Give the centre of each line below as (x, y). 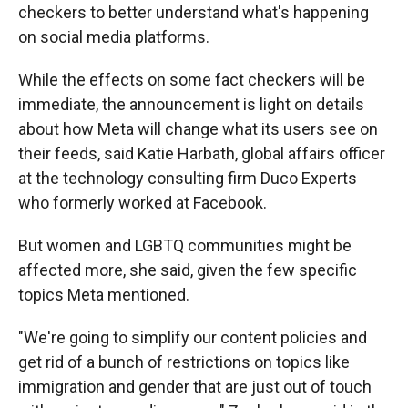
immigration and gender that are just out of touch (195, 387)
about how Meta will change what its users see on (198, 129)
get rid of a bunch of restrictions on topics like (184, 362)
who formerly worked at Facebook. (143, 203)
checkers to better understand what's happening (194, 12)
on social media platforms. (114, 37)
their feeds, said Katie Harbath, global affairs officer (202, 153)
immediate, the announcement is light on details (191, 104)
